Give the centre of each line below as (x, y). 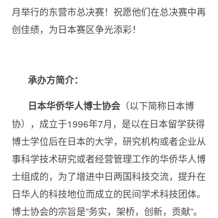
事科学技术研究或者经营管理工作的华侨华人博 (109, 158)
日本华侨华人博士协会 (74, 106)
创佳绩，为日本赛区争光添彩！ (76, 29)
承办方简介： (55, 80)
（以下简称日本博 (157, 105)
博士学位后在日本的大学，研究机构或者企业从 (109, 141)
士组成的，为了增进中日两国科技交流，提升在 (109, 176)
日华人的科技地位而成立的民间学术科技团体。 (109, 193)
